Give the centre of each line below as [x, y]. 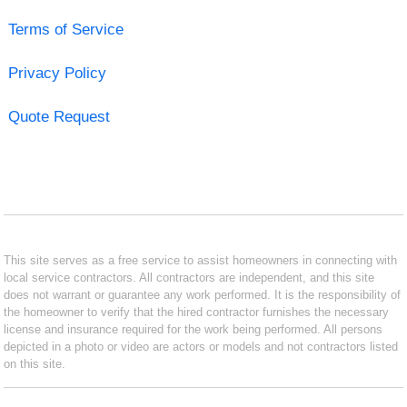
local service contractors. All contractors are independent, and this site [189, 277]
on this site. [35, 363]
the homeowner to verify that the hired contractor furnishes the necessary [197, 312]
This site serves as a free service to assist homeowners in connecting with [201, 260]
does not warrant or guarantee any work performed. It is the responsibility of [203, 294]
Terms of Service [65, 29]
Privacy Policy [57, 73]
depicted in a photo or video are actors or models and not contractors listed [201, 346]
